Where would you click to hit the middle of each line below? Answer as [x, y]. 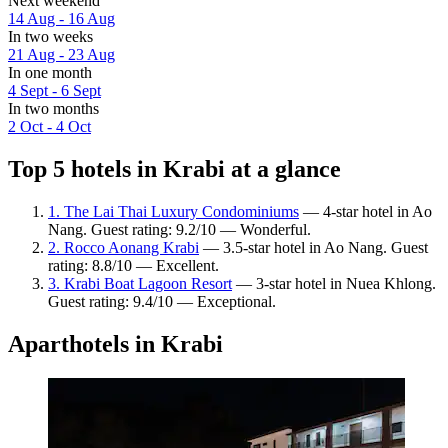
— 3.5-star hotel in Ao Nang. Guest [313, 247]
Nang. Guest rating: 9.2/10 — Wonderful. [179, 229]
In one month [50, 73]
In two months [53, 109]
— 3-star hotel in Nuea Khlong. [334, 283]
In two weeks [50, 37]
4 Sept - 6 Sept [54, 91]
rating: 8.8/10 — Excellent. [133, 265]
